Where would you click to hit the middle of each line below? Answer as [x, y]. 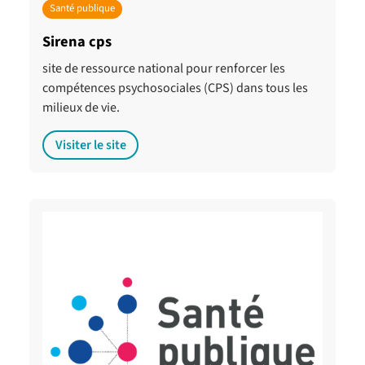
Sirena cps [77, 41]
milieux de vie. [81, 107]
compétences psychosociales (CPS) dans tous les [175, 88]
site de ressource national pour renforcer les [164, 68]
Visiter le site [90, 145]
